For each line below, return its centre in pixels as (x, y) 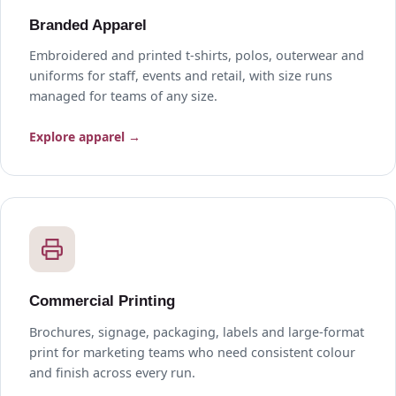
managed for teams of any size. (123, 96)
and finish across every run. (112, 372)
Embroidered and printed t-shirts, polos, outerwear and (197, 56)
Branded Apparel (88, 25)
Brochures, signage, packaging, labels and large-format (197, 331)
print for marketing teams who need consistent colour (192, 352)
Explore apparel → (85, 137)
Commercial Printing (102, 301)
